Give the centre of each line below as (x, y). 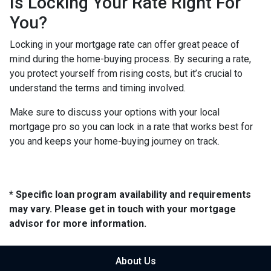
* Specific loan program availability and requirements (130, 194)
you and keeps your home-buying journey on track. (115, 141)
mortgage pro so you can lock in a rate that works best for (131, 127)
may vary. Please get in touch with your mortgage (122, 209)
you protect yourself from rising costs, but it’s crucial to (126, 73)
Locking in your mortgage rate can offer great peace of (125, 44)
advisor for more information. (78, 224)
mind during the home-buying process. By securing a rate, (130, 59)
